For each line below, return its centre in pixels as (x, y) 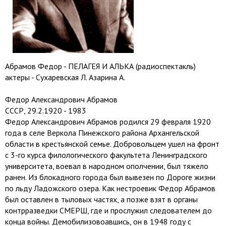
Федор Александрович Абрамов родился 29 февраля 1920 (108, 122)
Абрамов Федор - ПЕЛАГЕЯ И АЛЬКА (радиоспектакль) (100, 66)
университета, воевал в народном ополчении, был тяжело (107, 166)
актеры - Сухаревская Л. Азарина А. (65, 77)
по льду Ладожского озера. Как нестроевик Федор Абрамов (110, 188)
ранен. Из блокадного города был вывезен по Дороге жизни (110, 177)
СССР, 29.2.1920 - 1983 (46, 110)
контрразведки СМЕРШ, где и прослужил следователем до (108, 210)
